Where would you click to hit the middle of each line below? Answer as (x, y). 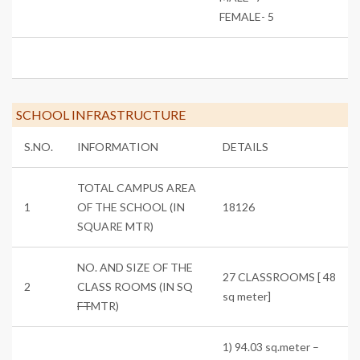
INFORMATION (118, 146)
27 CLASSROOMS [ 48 (279, 276)
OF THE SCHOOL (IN (131, 207)
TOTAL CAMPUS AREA (137, 187)
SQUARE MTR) (115, 226)
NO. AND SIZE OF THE (135, 267)
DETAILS (245, 146)
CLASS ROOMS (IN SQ (135, 286)
